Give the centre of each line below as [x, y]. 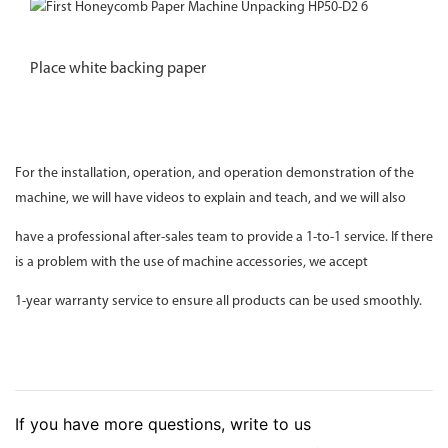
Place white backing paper [118, 69]
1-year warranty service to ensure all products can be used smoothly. [218, 302]
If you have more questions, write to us [163, 423]
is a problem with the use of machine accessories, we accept [193, 263]
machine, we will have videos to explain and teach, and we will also [212, 199]
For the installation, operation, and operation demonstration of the [214, 174]
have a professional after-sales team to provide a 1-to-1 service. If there [224, 238]
